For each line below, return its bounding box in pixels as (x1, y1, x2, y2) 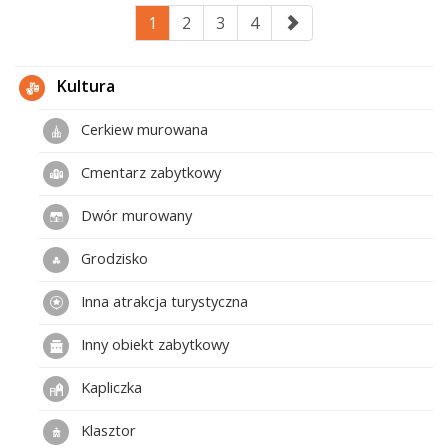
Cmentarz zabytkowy (77, 161, 221, 182)
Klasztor (77, 419, 136, 440)
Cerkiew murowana (77, 118, 208, 139)
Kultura (53, 75, 115, 98)
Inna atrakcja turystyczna (77, 290, 248, 311)
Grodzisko (77, 247, 148, 268)
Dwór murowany (77, 204, 192, 225)
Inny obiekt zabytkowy (77, 333, 229, 354)
